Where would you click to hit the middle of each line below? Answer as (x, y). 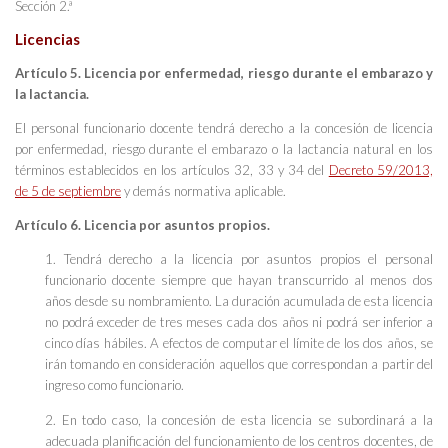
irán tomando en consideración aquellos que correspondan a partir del (239, 364)
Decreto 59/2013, (381, 170)
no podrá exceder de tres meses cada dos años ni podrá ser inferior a (239, 322)
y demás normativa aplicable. (203, 191)
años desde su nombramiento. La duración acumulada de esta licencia (239, 301)
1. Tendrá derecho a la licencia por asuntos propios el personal (239, 259)
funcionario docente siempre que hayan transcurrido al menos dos (239, 280)
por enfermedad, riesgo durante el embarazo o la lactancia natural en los (224, 149)
